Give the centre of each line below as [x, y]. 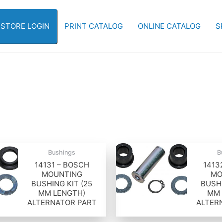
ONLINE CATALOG [169, 26]
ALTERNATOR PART [62, 202]
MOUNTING [62, 174]
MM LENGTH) [62, 193]
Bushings [62, 153]
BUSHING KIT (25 [62, 183]
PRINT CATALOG [94, 26]
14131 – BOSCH [62, 165]
